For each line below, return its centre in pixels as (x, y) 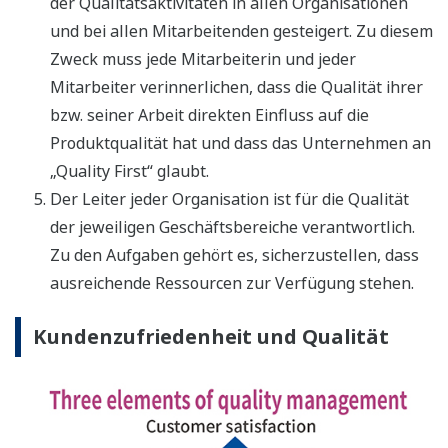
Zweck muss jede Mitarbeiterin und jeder (203, 59)
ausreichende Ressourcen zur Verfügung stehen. (232, 283)
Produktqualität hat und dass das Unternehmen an (240, 143)
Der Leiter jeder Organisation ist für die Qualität (229, 199)
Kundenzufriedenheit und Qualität (211, 337)
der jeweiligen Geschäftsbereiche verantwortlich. (232, 227)
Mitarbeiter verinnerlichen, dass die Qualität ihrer (236, 87)
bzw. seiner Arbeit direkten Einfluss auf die (209, 115)
